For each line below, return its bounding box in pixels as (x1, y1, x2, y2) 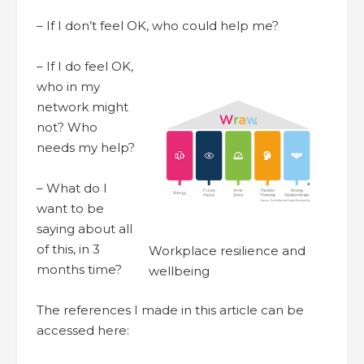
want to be (37, 200, 104, 216)
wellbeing (149, 263, 210, 279)
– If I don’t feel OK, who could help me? (37, 17, 279, 33)
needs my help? (37, 139, 135, 155)
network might (37, 98, 128, 115)
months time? (37, 261, 122, 277)
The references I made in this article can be (37, 301, 304, 318)
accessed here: (37, 322, 129, 338)
